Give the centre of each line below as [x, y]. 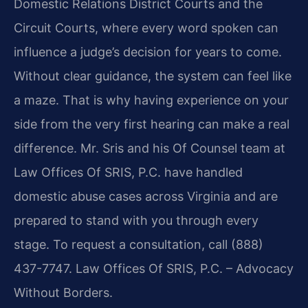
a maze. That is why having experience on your [151, 100]
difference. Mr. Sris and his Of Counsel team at [150, 148]
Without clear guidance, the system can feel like [153, 76]
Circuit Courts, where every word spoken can [146, 28]
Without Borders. [63, 293]
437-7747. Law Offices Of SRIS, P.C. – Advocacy [154, 269]
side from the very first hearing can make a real [152, 124]
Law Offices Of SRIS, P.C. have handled [128, 173]
